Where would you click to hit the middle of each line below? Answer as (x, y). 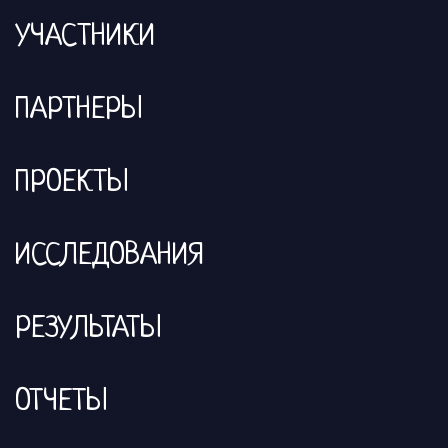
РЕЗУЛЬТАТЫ (88, 328)
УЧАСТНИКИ (85, 36)
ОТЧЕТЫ (61, 401)
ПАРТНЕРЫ (79, 109)
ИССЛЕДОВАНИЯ (109, 255)
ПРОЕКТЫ (72, 182)
